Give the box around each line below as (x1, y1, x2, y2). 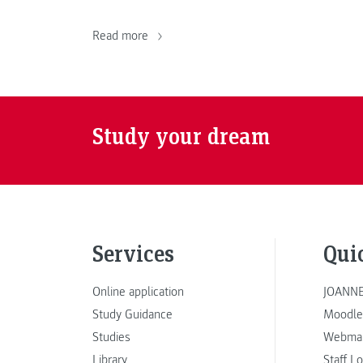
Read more (92, 28, 152, 45)
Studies (92, 328, 130, 345)
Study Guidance (92, 305, 173, 322)
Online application (92, 283, 184, 300)
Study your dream (92, 121, 270, 152)
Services (92, 237, 174, 268)
